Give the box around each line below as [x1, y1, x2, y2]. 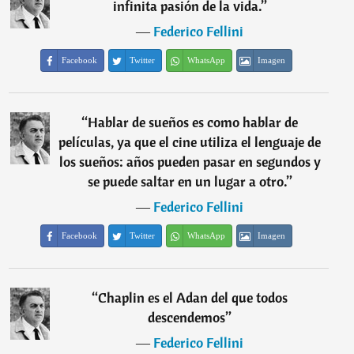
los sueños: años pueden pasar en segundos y [58, 153, 321, 171]
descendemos [148, 308, 226, 326]
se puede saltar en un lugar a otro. [87, 172, 287, 190]
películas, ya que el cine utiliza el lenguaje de [58, 133, 322, 151]
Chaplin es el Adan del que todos [98, 288, 288, 307]
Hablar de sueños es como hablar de [88, 113, 299, 131]
